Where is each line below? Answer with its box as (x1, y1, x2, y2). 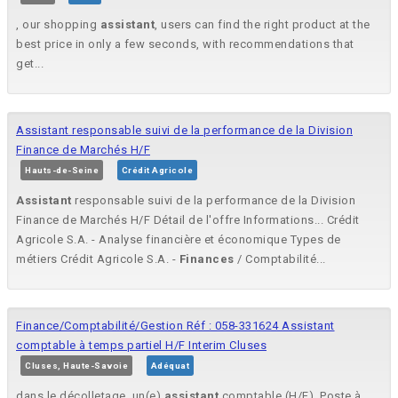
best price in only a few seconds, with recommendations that (16, 37, 354, 52)
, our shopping (16, 18, 100, 32)
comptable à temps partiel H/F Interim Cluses (16, 338, 267, 353)
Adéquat (150, 361, 189, 371)
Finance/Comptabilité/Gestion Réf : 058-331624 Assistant (16, 319, 335, 333)
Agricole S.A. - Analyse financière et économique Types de (16, 233, 341, 247)
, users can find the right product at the (155, 18, 370, 32)
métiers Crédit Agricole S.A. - (16, 252, 179, 267)
